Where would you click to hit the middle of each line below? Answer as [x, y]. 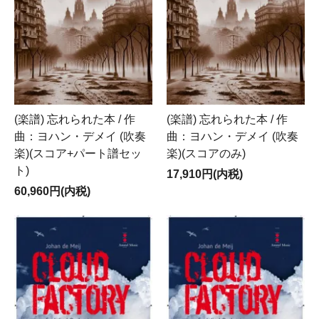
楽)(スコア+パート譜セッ [78, 153]
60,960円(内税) [52, 191]
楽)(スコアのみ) [206, 153]
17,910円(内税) [205, 174]
